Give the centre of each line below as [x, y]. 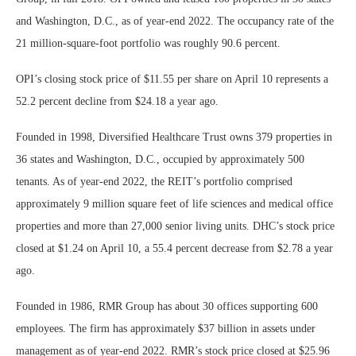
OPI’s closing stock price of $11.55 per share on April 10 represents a [172, 79]
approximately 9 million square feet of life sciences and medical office [174, 204]
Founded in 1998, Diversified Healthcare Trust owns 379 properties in [174, 137]
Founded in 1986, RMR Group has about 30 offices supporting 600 [167, 306]
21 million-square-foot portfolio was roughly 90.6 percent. [148, 43]
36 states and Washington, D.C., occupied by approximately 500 [160, 159]
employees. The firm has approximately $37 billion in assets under [166, 329]
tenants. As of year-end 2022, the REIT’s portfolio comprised [154, 182]
